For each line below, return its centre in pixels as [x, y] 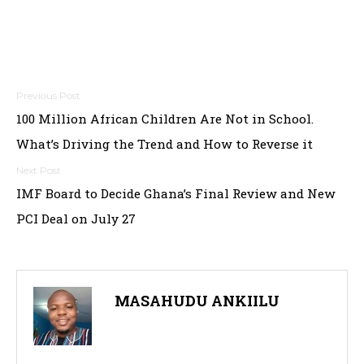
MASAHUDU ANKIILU [197, 301]
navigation [79, 135]
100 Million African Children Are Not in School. [165, 119]
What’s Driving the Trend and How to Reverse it [165, 144]
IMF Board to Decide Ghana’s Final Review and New [176, 194]
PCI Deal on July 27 [76, 219]
